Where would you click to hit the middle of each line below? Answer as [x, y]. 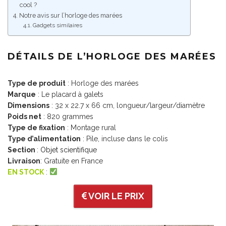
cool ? [28, 5]
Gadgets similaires [58, 25]
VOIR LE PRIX [116, 196]
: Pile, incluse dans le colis [124, 139]
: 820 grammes [67, 117]
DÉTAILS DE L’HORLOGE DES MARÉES [112, 56]
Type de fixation [36, 128]
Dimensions [29, 105]
